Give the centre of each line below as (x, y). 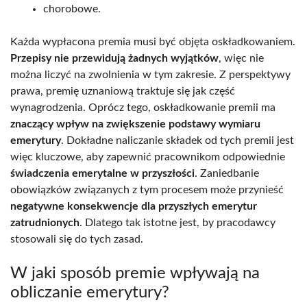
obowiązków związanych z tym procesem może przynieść (147, 189)
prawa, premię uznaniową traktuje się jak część (123, 91)
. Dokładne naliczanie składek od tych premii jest (177, 140)
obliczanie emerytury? (90, 292)
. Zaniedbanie (227, 173)
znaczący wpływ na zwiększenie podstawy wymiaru (135, 124)
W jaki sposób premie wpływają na (135, 273)
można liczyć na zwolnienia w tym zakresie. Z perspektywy (150, 74)
